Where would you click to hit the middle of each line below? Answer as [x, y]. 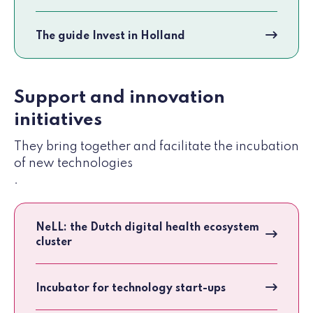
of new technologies [73, 164]
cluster [54, 243]
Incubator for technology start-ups [131, 289]
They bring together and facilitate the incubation [156, 147]
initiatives [58, 121]
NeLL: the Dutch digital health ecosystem [147, 228]
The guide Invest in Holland [110, 37]
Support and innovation [119, 98]
